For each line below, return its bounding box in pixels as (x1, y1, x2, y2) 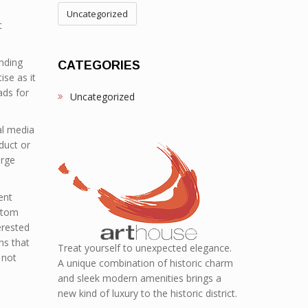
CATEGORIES (57, 58, 140, 72)
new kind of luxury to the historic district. (57, 287, 237, 300)
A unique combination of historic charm (57, 256, 233, 269)
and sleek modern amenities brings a (57, 272, 221, 285)
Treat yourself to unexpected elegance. (57, 241, 232, 254)
